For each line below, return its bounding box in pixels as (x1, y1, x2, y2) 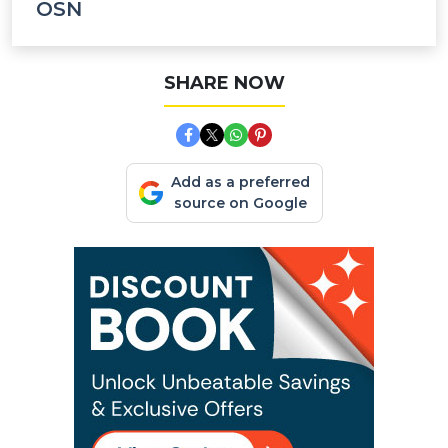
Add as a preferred (170, 173, 310, 191)
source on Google (173, 194, 307, 212)
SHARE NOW (163, 72, 285, 94)
